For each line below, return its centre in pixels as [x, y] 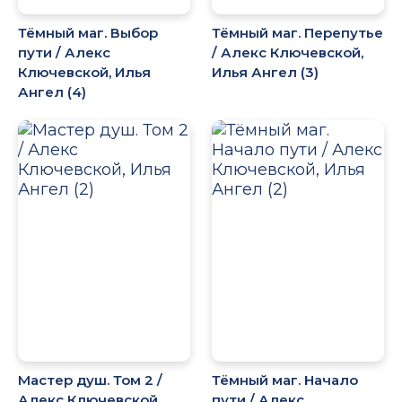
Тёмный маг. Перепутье [298, 33]
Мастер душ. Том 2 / [90, 380]
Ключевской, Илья [84, 73]
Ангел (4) [52, 92]
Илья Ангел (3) [266, 73]
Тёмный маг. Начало [285, 380]
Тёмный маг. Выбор [88, 33]
